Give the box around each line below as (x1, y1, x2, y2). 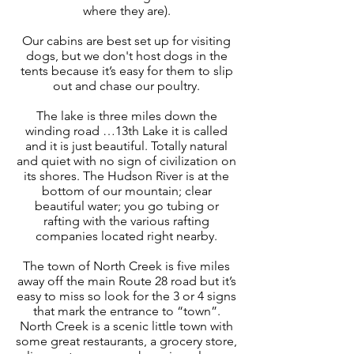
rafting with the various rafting (43, 213, 209, 228)
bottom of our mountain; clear (41, 183, 212, 198)
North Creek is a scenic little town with (20, 318, 233, 333)
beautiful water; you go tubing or (34, 198, 219, 213)
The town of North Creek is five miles (23, 258, 230, 273)
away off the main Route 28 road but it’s (17, 273, 236, 288)
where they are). (82, 2, 171, 18)
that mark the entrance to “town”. (32, 303, 220, 318)
